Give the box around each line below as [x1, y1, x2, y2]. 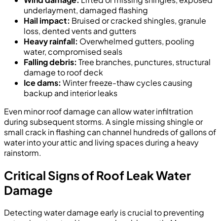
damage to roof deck [24, 67, 103, 77]
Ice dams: [24, 77, 61, 88]
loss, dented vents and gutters [24, 25, 136, 36]
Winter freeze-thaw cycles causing [61, 77, 192, 88]
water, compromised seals [24, 46, 122, 57]
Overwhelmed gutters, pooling [78, 36, 194, 46]
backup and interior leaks [24, 87, 117, 98]
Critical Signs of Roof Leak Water [4, 167, 191, 183]
